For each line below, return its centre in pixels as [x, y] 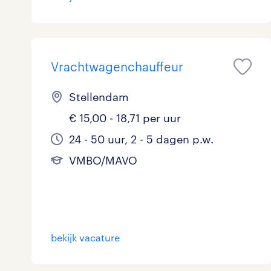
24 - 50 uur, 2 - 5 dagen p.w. [141, 139]
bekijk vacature [85, 237]
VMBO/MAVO [103, 160]
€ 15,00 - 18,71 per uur [125, 118]
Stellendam [99, 97]
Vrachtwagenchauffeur [117, 67]
